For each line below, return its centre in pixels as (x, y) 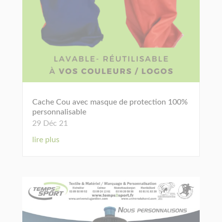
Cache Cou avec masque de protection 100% (110, 102)
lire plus (46, 139)
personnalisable (59, 112)
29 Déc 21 (50, 123)
